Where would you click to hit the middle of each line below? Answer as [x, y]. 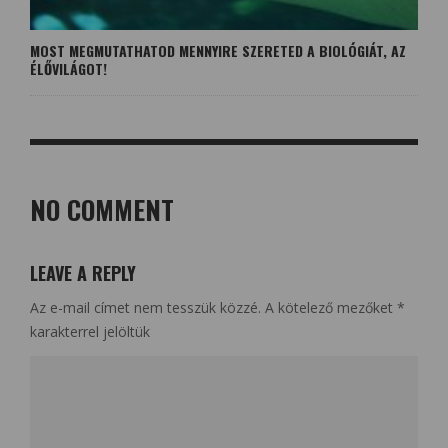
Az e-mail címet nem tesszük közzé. [145, 307]
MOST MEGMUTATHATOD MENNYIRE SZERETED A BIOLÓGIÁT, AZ [218, 50]
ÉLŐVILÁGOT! [68, 68]
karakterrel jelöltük [90, 331]
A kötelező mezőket [331, 307]
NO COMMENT [102, 209]
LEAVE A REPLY [83, 272]
